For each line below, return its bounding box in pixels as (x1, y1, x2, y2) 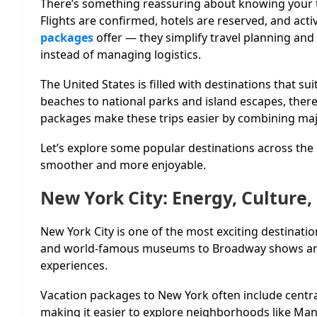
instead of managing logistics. (40, 46, 201, 62)
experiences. (40, 257, 108, 273)
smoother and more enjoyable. (40, 156, 206, 173)
